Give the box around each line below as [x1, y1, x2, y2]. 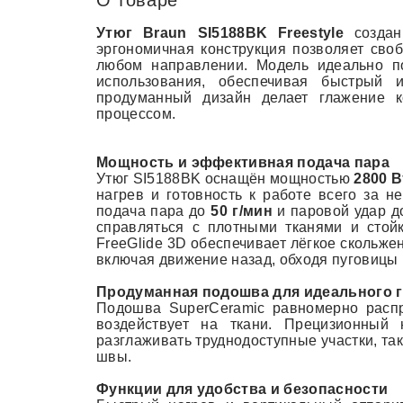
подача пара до [96, 203, 211, 219]
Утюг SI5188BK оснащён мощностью [96, 171, 354, 186]
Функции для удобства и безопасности [96, 381, 389, 397]
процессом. [96, 106, 176, 121]
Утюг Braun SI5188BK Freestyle [96, 25, 344, 40]
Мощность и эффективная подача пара [96, 155, 390, 170]
